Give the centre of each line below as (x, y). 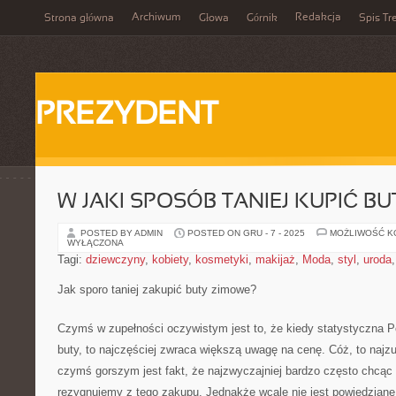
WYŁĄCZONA (95, 243)
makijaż (275, 259)
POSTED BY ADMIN (123, 233)
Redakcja (318, 18)
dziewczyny (115, 259)
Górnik (262, 19)
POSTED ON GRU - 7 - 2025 (246, 233)
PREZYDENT (126, 116)
